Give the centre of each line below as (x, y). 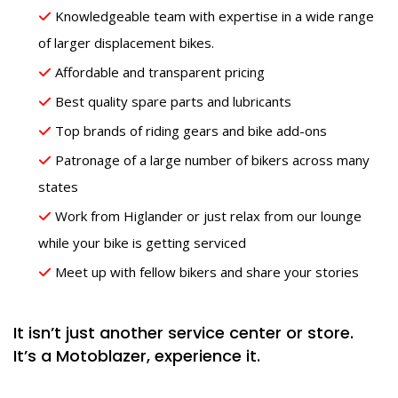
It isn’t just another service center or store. (183, 333)
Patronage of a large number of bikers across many (212, 160)
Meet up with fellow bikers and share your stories (207, 272)
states (58, 187)
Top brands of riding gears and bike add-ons (191, 131)
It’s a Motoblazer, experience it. (137, 356)
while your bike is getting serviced (142, 243)
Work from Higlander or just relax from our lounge (208, 216)
